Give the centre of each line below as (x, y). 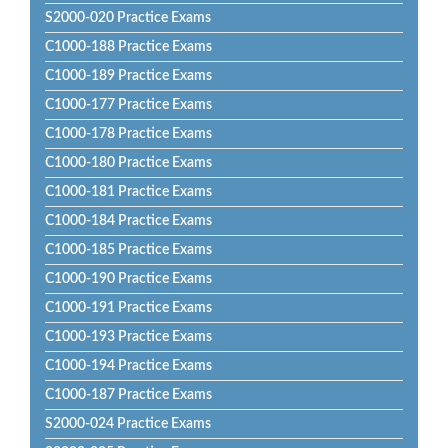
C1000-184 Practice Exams (128, 221)
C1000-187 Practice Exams (128, 395)
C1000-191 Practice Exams (128, 308)
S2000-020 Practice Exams (128, 18)
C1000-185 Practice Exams (128, 250)
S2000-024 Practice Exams (128, 424)
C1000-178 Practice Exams (128, 134)
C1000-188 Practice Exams (128, 47)
